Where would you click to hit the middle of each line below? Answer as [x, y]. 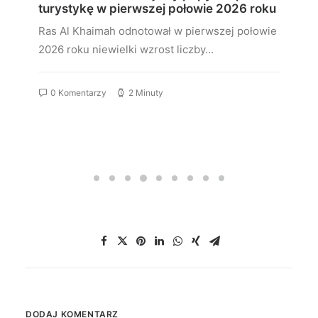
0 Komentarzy [78, 92]
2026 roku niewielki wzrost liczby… [126, 49]
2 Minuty [146, 92]
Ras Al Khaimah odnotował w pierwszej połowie [158, 31]
